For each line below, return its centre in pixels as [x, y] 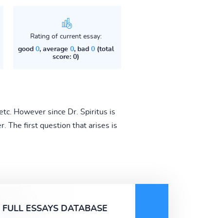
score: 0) [66, 57]
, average [54, 49]
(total [104, 49]
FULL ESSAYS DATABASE [55, 209]
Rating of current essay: [66, 36]
